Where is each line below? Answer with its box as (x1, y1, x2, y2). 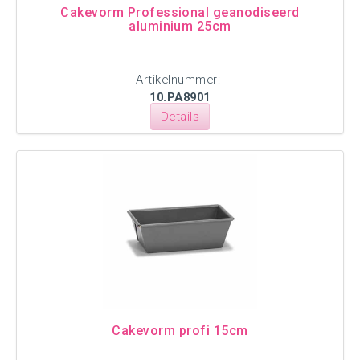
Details (160, 109, 200, 124)
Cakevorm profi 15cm (112, 323, 248, 338)
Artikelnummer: (136, 72, 224, 87)
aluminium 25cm (129, 18, 231, 34)
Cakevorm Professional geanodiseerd (60, 5, 300, 20)
